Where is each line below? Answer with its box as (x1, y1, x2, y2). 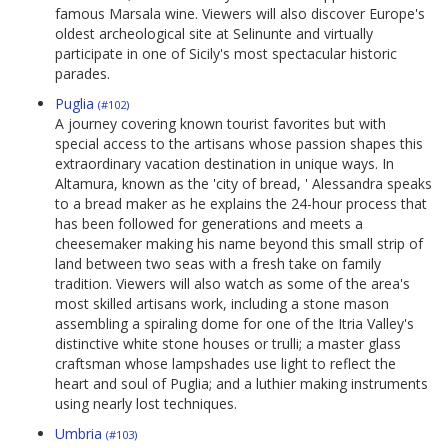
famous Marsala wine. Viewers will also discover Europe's (55, 4, 425, 24)
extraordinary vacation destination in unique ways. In (55, 154, 394, 174)
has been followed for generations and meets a (55, 214, 363, 234)
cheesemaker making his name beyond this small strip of (55, 234, 423, 254)
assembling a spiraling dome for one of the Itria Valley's (55, 314, 414, 334)
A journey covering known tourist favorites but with (55, 114, 386, 134)
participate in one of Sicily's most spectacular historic (55, 44, 397, 64)
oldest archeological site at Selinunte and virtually (55, 24, 373, 44)
